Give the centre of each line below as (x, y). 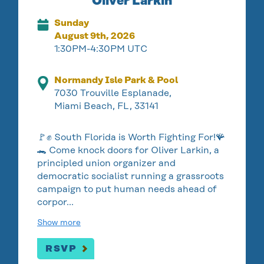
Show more (59, 222)
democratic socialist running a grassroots (130, 176)
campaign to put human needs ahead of (127, 189)
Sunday (72, 22)
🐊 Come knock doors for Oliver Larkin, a (128, 150)
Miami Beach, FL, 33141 (107, 105)
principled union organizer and (106, 163)
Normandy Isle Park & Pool (116, 80)
